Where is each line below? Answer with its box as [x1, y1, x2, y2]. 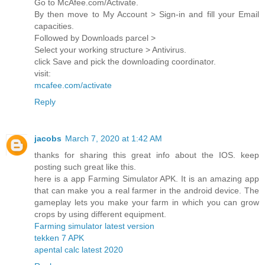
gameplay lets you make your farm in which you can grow [34, 197, 259, 207]
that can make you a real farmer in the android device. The [34, 185, 259, 195]
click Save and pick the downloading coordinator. [34, 56, 216, 66]
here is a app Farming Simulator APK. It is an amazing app [34, 173, 259, 183]
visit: [34, 68, 51, 78]
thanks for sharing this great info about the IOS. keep [34, 150, 259, 160]
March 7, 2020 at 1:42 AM [65, 133, 162, 143]
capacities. [34, 21, 74, 31]
